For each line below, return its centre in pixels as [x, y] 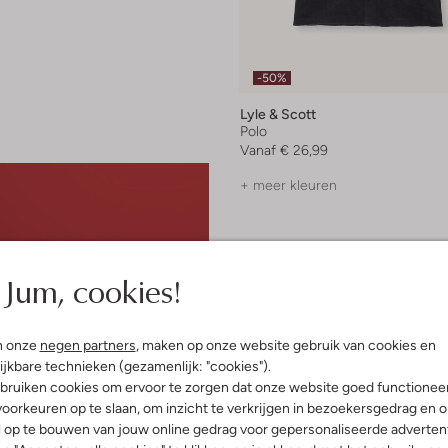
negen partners [87, 345]
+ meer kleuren [288, 185]
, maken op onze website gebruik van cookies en [285, 345]
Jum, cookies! [92, 290]
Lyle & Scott [278, 114]
